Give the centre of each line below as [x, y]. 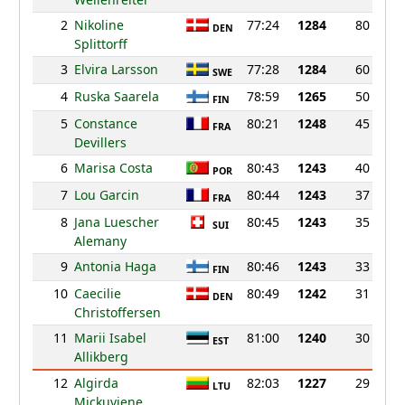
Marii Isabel [110, 338]
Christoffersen [117, 313]
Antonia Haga [115, 267]
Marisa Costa [113, 168]
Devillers [100, 143]
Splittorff [100, 44]
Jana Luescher [116, 222]
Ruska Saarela [116, 97]
